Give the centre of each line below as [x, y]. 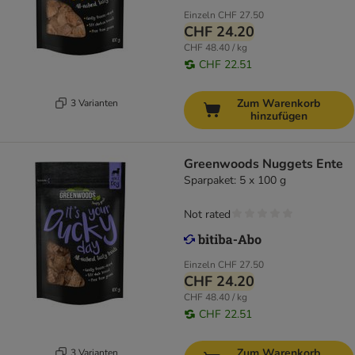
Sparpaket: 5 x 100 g [235, 181]
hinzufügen [279, 116]
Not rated [207, 215]
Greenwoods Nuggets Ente [263, 164]
